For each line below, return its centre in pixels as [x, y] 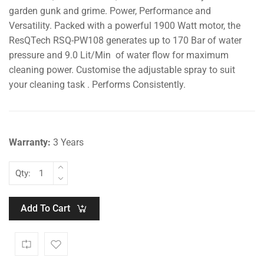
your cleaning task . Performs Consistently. [97, 84]
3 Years [67, 142]
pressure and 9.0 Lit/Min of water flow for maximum [119, 55]
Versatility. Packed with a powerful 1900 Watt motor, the [125, 25]
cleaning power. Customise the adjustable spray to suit [122, 70]
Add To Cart [45, 208]
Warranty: [30, 142]
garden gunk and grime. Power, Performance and [110, 11]
